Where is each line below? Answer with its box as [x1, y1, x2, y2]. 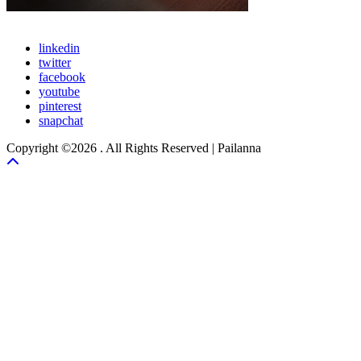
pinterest [39, 98, 81, 113]
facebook [39, 69, 85, 84]
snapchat [39, 113, 83, 127]
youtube [39, 84, 80, 98]
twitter [39, 55, 71, 69]
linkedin [39, 40, 80, 55]
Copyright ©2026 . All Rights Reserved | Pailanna [6, 140, 261, 155]
